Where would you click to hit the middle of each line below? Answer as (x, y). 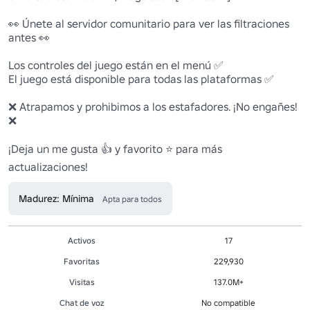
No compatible (228, 302)
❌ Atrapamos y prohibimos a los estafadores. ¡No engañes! (153, 106)
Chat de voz (82, 302)
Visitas (82, 282)
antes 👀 (29, 37)
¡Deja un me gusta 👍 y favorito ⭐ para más (115, 148)
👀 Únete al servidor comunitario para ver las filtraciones (149, 23)
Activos (82, 240)
